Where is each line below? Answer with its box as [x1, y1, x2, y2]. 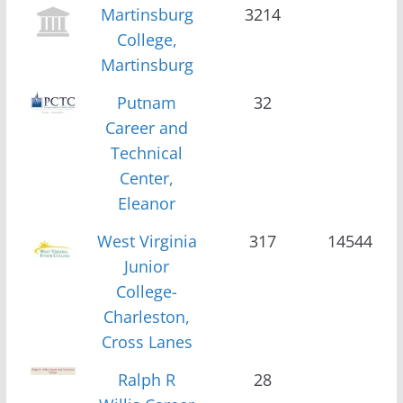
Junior [124, 255, 170, 277]
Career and [105, 116, 189, 139]
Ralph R [118, 368, 176, 390]
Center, [120, 166, 175, 189]
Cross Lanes [101, 330, 193, 353]
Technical [111, 141, 184, 164]
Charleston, [103, 305, 191, 327]
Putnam [117, 91, 177, 113]
